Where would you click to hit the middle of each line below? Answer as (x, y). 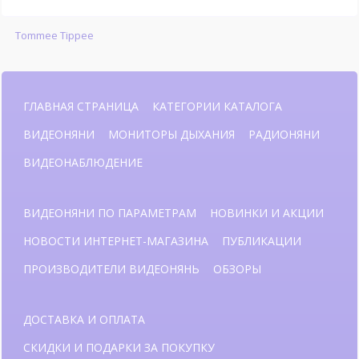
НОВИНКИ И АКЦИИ (267, 213)
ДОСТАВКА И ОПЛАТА (84, 320)
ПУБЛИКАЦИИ (262, 241)
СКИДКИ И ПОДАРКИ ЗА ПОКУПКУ (119, 348)
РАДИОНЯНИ (284, 135)
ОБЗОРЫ (237, 269)
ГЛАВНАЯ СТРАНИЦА (81, 107)
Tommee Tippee (54, 36)
